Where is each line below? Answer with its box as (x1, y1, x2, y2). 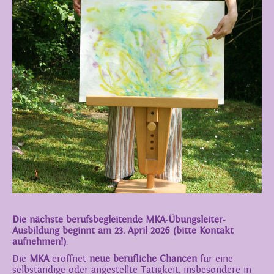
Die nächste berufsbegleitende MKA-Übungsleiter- (12, 214, 226, 226)
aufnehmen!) (12, 236, 66, 248)
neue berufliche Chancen (89, 253, 197, 265)
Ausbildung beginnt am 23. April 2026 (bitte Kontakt (12, 225, 234, 237)
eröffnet (52, 253, 89, 265)
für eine (197, 253, 233, 265)
